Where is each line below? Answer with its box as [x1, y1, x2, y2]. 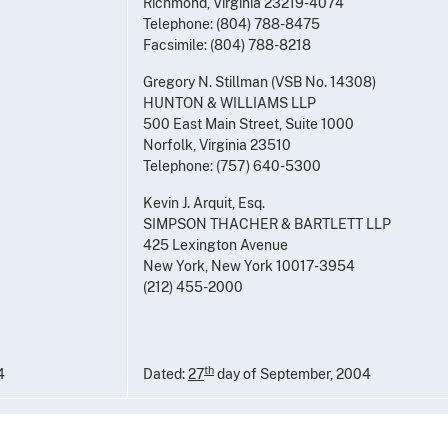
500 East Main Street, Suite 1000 [143, 115, 354, 132]
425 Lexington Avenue [143, 236, 288, 253]
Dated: [143, 365, 188, 382]
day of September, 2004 [214, 365, 371, 382]
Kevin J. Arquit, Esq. [143, 194, 265, 211]
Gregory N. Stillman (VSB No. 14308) [143, 73, 376, 90]
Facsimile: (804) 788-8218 [143, 36, 311, 53]
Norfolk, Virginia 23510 [143, 136, 291, 153]
